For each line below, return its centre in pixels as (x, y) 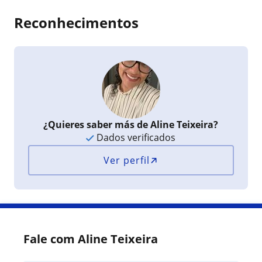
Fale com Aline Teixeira (91, 239)
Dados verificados (135, 137)
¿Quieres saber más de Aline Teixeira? (131, 125)
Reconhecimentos (76, 23)
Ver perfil (127, 160)
